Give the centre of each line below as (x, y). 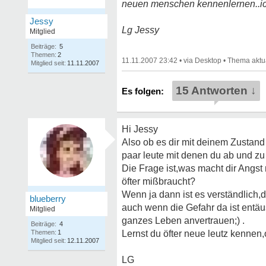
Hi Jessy (140, 129)
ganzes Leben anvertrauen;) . (183, 221)
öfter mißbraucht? (159, 181)
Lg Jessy (140, 30)
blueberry (48, 199)
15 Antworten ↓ (216, 91)
